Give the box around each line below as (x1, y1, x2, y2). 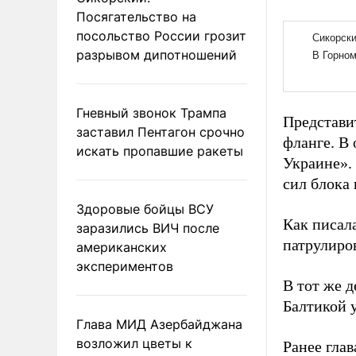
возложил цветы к (76, 335, 192, 351)
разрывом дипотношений (76, 46, 237, 63)
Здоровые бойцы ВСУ (76, 200, 214, 217)
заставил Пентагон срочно (76, 123, 245, 140)
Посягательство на (76, 8, 196, 25)
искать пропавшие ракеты (76, 142, 243, 159)
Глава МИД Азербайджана (76, 315, 242, 332)
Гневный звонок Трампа (76, 104, 226, 121)
